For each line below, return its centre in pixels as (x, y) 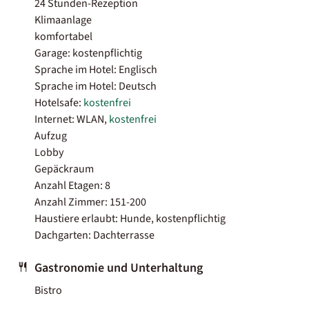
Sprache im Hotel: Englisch (96, 69)
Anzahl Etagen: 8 (72, 185)
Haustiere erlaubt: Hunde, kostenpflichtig (130, 218)
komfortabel (63, 36)
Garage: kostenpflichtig (88, 53)
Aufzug (51, 136)
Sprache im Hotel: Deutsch (96, 86)
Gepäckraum (64, 169)
